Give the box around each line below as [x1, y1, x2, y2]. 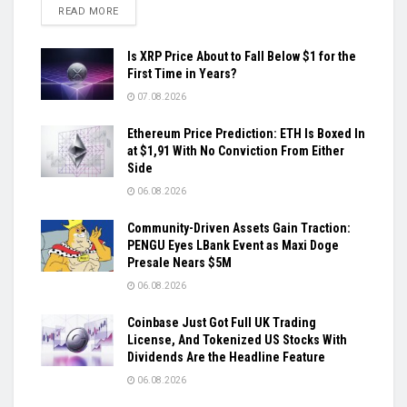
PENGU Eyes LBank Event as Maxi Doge [127, 237, 339, 253]
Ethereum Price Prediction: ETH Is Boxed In [127, 125, 365, 141]
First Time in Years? [127, 65, 236, 81]
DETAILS [117, 4, 162, 16]
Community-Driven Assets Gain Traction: [127, 220, 351, 235]
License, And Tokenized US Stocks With [127, 332, 347, 347]
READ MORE [58, 5, 119, 17]
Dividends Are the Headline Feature [127, 349, 325, 364]
